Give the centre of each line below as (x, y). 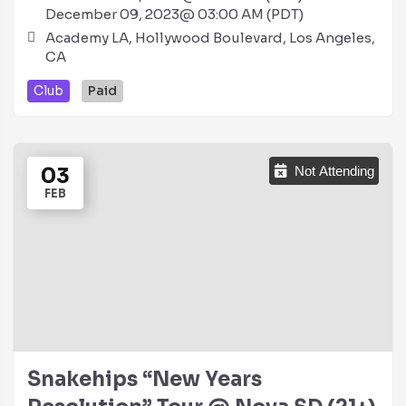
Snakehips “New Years (145, 379)
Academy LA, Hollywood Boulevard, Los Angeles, (210, 38)
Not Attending (334, 171)
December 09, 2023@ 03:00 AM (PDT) (174, 14)
